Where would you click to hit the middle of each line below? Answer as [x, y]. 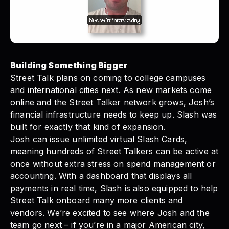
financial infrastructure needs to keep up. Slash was [114, 115]
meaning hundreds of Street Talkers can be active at [114, 152]
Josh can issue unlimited [59, 139]
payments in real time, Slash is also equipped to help [114, 188]
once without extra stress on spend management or [113, 164]
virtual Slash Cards [146, 139]
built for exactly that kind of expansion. [88, 127]
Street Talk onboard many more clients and [97, 201]
